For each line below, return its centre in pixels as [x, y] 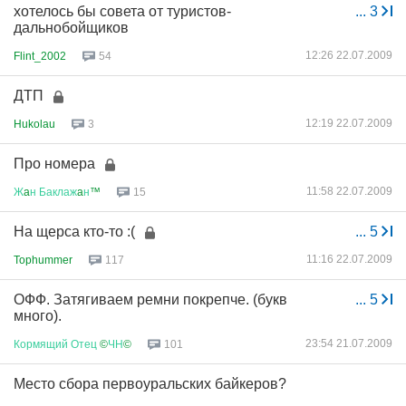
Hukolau [34, 124]
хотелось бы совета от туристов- [122, 11]
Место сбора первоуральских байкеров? [150, 384]
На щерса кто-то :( [74, 232]
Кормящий [41, 344]
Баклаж [58, 192]
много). [38, 316]
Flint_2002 [40, 56]
